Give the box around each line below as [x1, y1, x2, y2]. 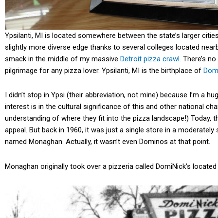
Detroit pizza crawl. [120, 54, 181, 63]
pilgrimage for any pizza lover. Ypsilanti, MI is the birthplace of [5, 66, 203, 75]
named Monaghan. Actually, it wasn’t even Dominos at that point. [5, 137, 212, 146]
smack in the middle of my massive [5, 54, 120, 63]
